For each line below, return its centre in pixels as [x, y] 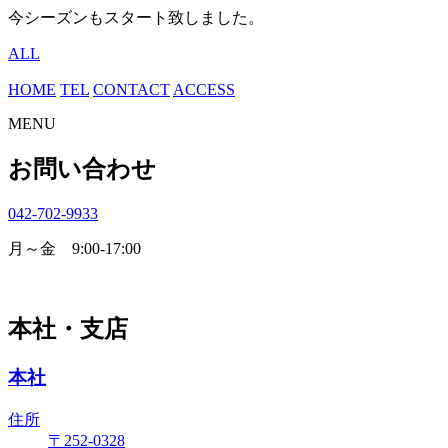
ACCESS [204, 89]
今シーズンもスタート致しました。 [136, 17]
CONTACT [131, 89]
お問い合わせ [82, 168]
